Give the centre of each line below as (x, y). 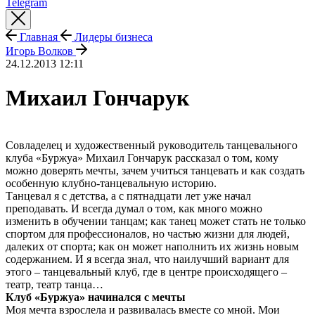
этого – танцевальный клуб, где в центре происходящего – (146, 271)
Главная (39, 37)
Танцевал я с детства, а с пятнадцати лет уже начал (128, 195)
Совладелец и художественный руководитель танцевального (152, 145)
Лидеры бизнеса (112, 37)
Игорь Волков (41, 51)
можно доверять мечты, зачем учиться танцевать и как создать (155, 170)
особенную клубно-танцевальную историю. (111, 183)
